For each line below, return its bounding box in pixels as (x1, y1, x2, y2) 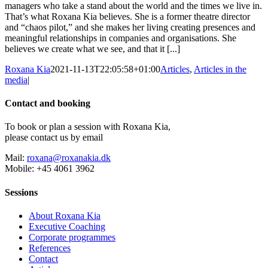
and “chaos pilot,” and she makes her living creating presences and (5, 22, 255, 32)
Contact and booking (5, 98, 90, 109)
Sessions (5, 187, 38, 197)
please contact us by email (5, 132, 103, 143)
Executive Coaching (29, 221, 105, 232)
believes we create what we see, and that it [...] (5, 43, 180, 54)
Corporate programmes (29, 232, 115, 242)
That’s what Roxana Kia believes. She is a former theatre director (5, 11, 250, 22)
